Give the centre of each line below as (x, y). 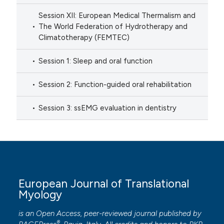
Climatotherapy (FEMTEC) (84, 38)
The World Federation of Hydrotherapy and (113, 27)
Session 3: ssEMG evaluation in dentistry (108, 108)
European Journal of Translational (104, 184)
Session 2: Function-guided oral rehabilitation (115, 85)
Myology (40, 195)
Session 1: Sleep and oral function (96, 61)
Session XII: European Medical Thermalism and (117, 16)
